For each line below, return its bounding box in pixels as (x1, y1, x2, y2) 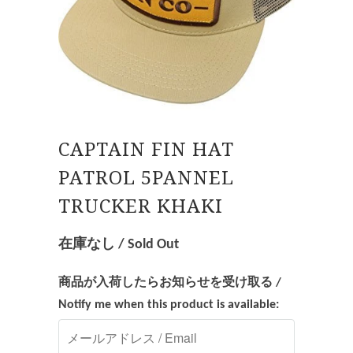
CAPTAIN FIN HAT (58, 138, 234, 161)
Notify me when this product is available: (58, 298, 279, 311)
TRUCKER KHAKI (58, 195, 223, 217)
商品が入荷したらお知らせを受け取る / (58, 276, 281, 289)
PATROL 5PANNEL (58, 166, 234, 189)
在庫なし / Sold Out (58, 236, 179, 252)
